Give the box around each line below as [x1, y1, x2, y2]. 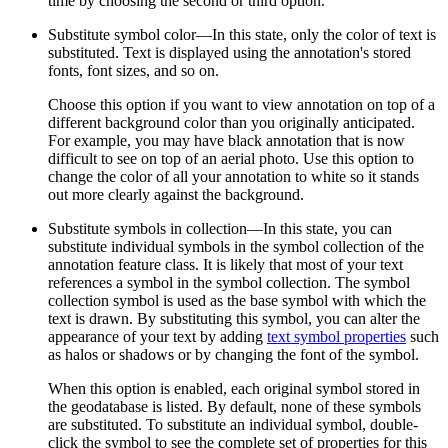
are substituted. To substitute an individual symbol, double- [48, 416, 418, 434]
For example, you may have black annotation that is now [48, 132, 405, 150]
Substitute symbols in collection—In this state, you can [48, 220, 392, 238]
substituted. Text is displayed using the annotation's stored [48, 44, 411, 62]
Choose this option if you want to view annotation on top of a [48, 96, 435, 114]
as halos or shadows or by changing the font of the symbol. [48, 346, 419, 364]
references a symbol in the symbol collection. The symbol [48, 274, 410, 292]
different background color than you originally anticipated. [48, 114, 415, 132]
